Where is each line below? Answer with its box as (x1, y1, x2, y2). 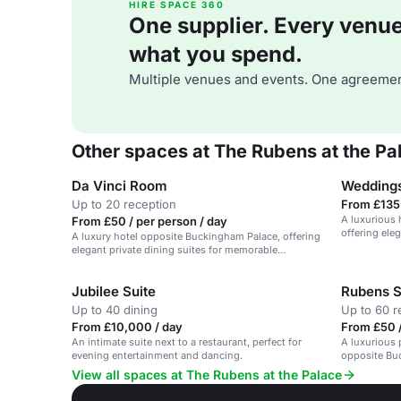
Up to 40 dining (72, 303, 158, 317)
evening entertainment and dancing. (72, 349, 243, 362)
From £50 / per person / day (72, 214, 227, 228)
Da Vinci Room (72, 177, 167, 194)
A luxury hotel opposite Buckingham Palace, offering (72, 230, 320, 243)
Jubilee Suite (72, 283, 156, 300)
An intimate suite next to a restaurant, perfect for (72, 336, 302, 348)
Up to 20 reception (72, 197, 176, 211)
